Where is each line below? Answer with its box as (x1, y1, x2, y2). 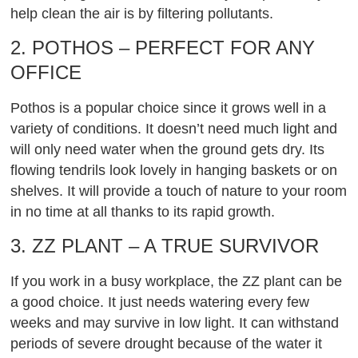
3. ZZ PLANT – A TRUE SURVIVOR (10, 235, 320, 257)
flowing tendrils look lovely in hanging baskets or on (10, 161, 338, 178)
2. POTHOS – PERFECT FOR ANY (10, 36, 316, 58)
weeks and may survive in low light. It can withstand (10, 315, 340, 332)
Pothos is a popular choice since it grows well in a (10, 99, 327, 116)
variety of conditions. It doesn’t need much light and (10, 120, 338, 137)
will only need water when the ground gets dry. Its (10, 141, 325, 157)
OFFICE (10, 61, 82, 83)
